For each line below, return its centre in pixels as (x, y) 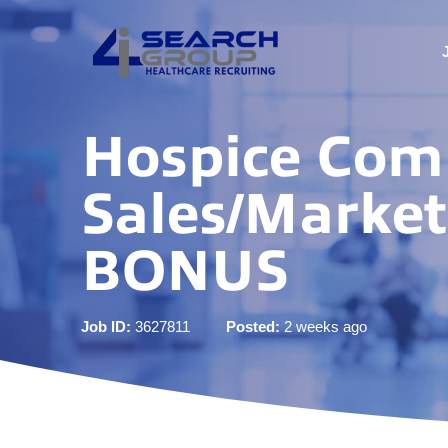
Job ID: (105, 326)
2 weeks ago (323, 326)
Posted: (252, 326)
